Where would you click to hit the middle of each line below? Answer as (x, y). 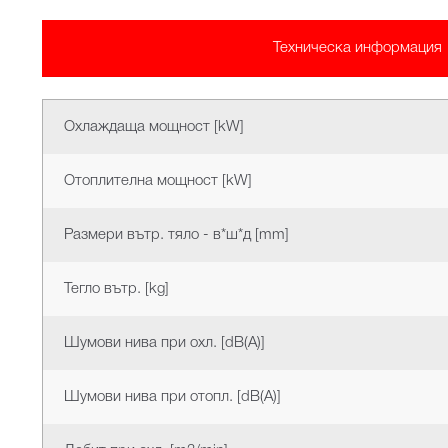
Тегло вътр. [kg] (117, 289)
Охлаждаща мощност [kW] (154, 127)
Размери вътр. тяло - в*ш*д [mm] (177, 235)
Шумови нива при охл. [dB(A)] (165, 343)
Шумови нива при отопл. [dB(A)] (173, 397)
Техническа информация (357, 47)
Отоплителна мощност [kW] (158, 181)
